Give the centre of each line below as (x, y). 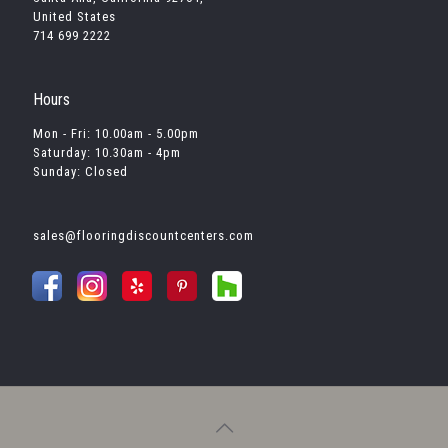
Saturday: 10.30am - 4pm (107, 152)
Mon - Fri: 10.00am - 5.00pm (116, 133)
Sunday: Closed (80, 171)
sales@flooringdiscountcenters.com (143, 235)
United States (74, 16)
